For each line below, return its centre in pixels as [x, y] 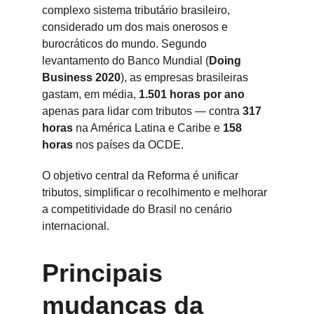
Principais [106, 273]
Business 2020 [81, 77]
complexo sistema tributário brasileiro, [137, 10]
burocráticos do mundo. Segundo [126, 44]
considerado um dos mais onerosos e [136, 27]
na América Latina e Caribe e [148, 128]
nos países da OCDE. [128, 145]
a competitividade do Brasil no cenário [138, 209]
